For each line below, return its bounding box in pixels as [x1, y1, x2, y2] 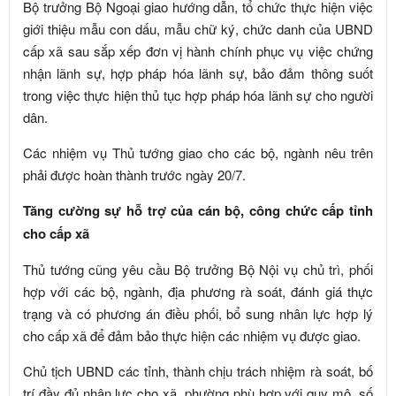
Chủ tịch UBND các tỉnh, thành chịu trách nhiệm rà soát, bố [23, 361, 373, 380]
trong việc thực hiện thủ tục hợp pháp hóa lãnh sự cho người [23, 85, 373, 104]
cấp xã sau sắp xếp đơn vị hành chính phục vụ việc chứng [23, 41, 373, 60]
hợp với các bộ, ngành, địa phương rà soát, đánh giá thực [23, 281, 373, 301]
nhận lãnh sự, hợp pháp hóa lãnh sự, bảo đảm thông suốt [23, 63, 373, 82]
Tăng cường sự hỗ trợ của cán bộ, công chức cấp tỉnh [23, 200, 373, 220]
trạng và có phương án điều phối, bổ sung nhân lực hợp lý [23, 303, 373, 323]
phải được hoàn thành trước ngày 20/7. [23, 164, 246, 184]
